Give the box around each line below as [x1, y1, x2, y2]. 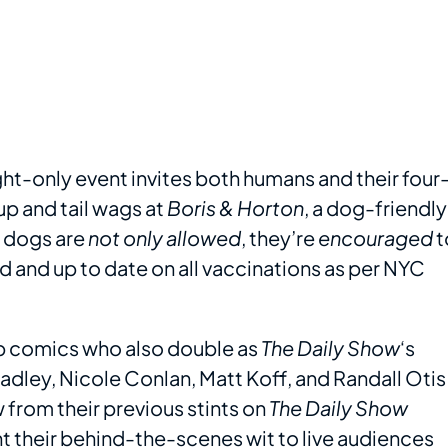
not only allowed [88, 225, 241, 251]
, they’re [241, 225, 318, 251]
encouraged [318, 225, 433, 251]
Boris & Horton [167, 195, 304, 221]
